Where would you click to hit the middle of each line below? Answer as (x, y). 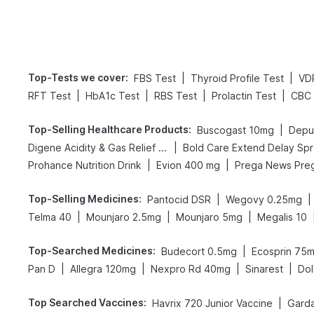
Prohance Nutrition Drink (85, 165)
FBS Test (155, 78)
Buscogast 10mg (235, 130)
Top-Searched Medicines (90, 251)
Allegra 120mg (103, 269)
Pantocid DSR (179, 199)
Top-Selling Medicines (83, 199)
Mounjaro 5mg (209, 217)
